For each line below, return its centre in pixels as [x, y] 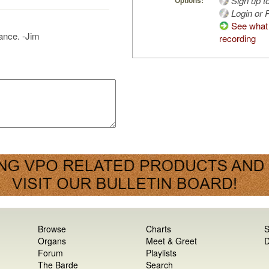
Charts [158, 228]
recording [237, 38]
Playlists [161, 252]
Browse [52, 228]
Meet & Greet [171, 240]
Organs [52, 240]
